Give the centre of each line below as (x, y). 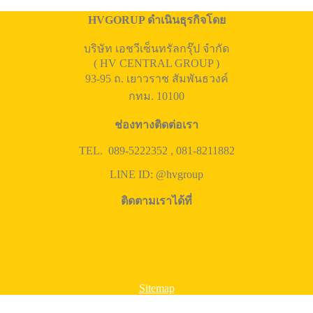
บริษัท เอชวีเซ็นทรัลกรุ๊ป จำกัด (156, 48)
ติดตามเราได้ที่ (156, 201)
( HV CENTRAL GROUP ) (156, 63)
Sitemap (156, 288)
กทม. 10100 (156, 96)
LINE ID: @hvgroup (156, 174)
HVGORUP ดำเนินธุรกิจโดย (156, 20)
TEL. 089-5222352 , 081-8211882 (156, 150)
